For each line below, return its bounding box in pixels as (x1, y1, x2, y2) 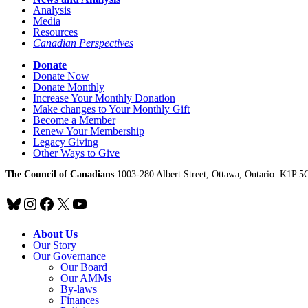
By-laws (60, 283, 97, 295)
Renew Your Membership (33, 124, 144, 137)
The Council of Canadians (5, 168, 114, 179)
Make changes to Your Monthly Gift (33, 102, 190, 115)
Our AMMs (60, 272, 111, 284)
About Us (33, 228, 78, 240)
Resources (33, 25, 78, 38)
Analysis (33, 3, 71, 16)
